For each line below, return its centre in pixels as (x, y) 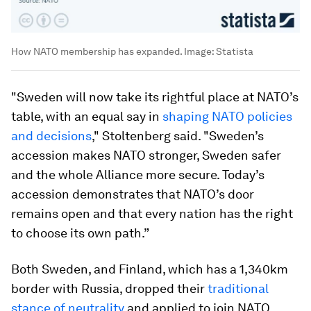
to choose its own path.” (80, 233)
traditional (238, 289)
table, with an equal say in (87, 117)
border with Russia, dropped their (109, 289)
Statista (235, 52)
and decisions (51, 136)
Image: (199, 52)
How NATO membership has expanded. (96, 52)
